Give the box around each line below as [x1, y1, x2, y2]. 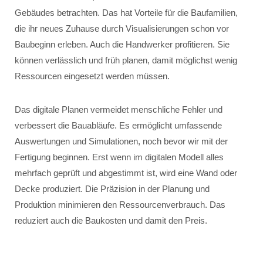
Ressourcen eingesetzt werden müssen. [15, 71, 170, 81]
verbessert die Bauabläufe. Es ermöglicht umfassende [15, 120, 222, 130]
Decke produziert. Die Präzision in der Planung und [15, 184, 210, 194]
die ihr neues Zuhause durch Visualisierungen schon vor [15, 23, 229, 33]
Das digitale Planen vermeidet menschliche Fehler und [15, 104, 222, 114]
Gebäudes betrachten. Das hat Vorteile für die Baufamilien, [15, 8, 238, 18]
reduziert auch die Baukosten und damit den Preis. [15, 215, 207, 225]
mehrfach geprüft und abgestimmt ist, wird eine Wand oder [15, 168, 237, 178]
